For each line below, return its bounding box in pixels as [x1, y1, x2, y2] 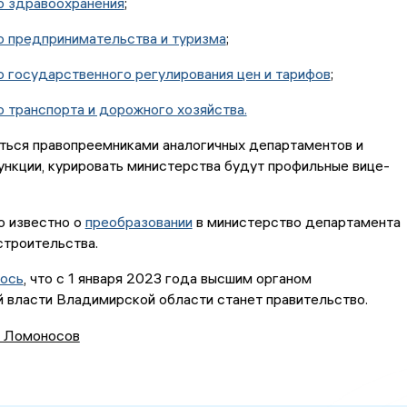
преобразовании [84, 213, 193, 232]
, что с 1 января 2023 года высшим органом [23, 269, 312, 288]
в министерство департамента [192, 213, 401, 232]
